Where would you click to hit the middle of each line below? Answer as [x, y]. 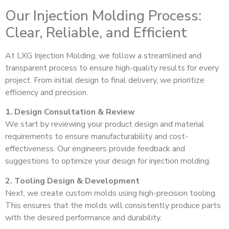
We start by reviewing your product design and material [105, 124]
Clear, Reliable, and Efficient [96, 33]
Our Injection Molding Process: [103, 16]
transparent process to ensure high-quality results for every [112, 68]
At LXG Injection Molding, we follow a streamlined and [103, 56]
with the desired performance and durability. [83, 217]
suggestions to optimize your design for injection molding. [108, 161]
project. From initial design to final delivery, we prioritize [105, 81]
